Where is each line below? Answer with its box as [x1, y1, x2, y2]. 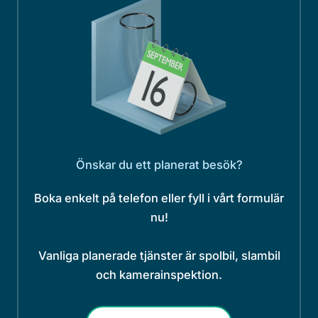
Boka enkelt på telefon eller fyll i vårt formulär [34, 191, 284, 206]
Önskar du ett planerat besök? [75, 158, 243, 172]
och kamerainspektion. [96, 268, 222, 283]
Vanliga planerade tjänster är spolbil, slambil [38, 248, 280, 263]
